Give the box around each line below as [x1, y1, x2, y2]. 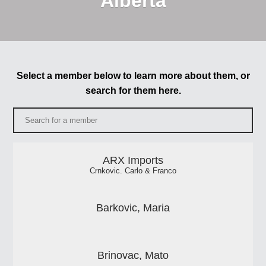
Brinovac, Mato [97, 249, 169, 262]
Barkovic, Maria [96, 202, 170, 214]
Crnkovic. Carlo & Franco [90, 167, 176, 176]
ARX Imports [103, 154, 163, 167]
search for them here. [85, 85, 181, 96]
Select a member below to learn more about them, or [16, 71, 250, 81]
